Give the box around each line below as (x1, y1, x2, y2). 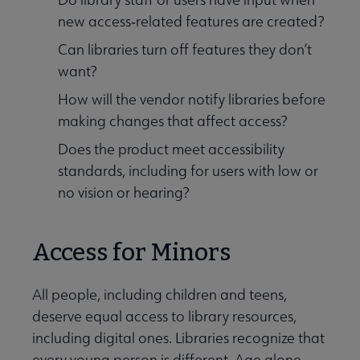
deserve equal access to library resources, (32, 307, 297, 326)
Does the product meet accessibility (58, 140, 284, 159)
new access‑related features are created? (58, 12, 325, 31)
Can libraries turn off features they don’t (58, 40, 312, 59)
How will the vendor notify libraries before (58, 90, 325, 109)
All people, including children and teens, (32, 285, 287, 305)
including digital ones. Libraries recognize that (32, 329, 325, 348)
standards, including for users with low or (58, 162, 318, 181)
